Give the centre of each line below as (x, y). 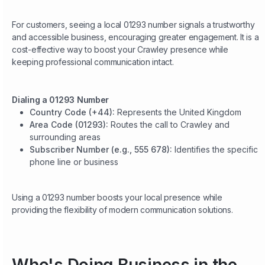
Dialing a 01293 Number (61, 100)
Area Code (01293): (70, 125)
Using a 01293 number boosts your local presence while (117, 198)
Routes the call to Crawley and (170, 125)
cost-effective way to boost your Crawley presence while (120, 50)
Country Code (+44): (74, 112)
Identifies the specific (216, 150)
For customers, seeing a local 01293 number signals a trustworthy (133, 25)
